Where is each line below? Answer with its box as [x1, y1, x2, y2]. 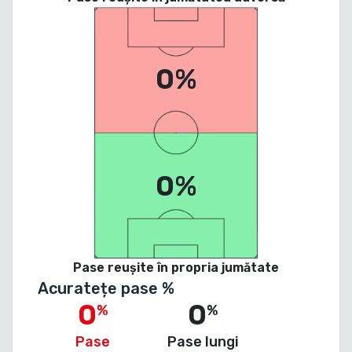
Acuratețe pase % [38, 278, 174, 298]
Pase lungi [167, 332, 239, 350]
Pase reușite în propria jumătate [73, 259, 279, 275]
